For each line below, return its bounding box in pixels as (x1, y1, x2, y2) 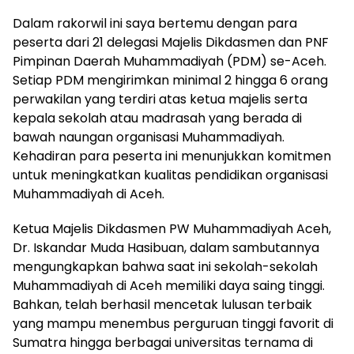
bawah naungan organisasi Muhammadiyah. (13, 128, 284, 147)
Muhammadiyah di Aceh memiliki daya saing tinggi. (13, 277, 325, 296)
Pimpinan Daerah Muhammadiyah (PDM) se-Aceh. (13, 52, 326, 71)
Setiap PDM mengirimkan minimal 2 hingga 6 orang (13, 71, 328, 90)
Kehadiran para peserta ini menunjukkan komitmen (13, 147, 331, 166)
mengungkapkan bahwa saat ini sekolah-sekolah (13, 258, 318, 277)
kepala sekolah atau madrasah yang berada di (13, 109, 302, 128)
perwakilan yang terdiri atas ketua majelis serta (13, 90, 307, 109)
